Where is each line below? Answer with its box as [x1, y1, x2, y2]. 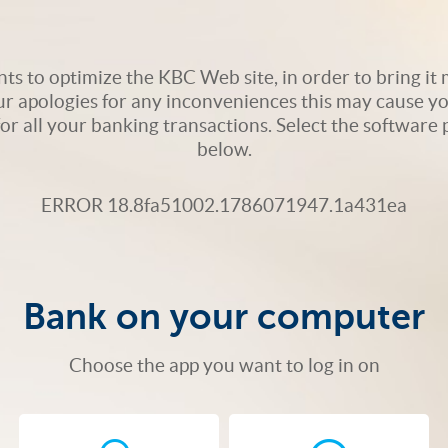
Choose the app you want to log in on [68, 354, 380, 377]
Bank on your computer [23, 297, 425, 338]
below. [196, 138, 252, 160]
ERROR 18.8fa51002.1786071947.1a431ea [41, 193, 407, 216]
